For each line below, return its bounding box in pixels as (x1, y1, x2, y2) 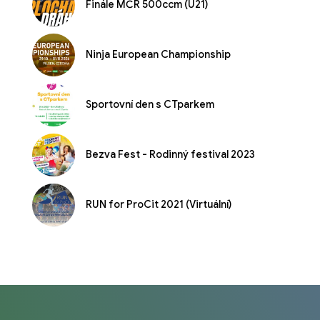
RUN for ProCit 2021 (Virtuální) (86, 198, 231, 211)
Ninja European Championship (86, 48, 231, 61)
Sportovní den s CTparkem (86, 98, 214, 111)
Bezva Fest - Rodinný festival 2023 (86, 148, 255, 161)
